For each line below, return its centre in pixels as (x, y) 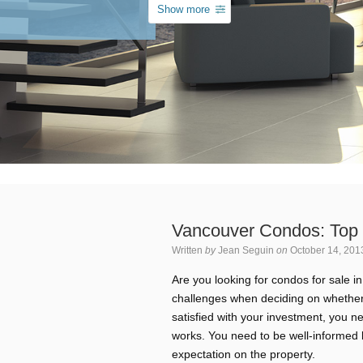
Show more (184, 9)
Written (188, 250)
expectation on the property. (243, 354)
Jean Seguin (246, 250)
